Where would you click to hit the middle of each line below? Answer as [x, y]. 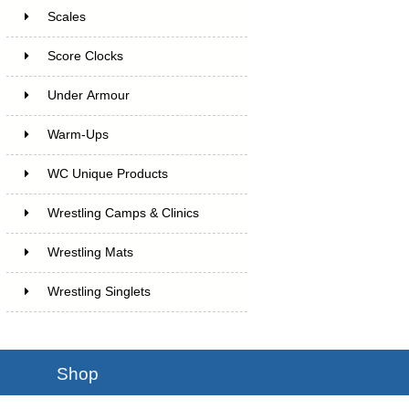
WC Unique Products [107, 173]
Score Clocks [85, 56]
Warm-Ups [78, 134]
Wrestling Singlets [99, 291]
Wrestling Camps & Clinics [123, 213]
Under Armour [88, 95]
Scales [66, 16]
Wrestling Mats [90, 252]
